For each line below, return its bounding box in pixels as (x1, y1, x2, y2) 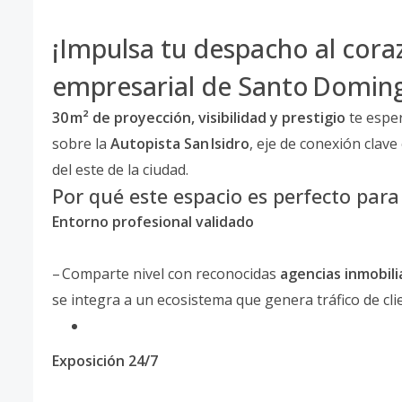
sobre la (52, 134, 110, 154)
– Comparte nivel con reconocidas (52, 264, 280, 284)
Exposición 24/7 (52, 351, 158, 371)
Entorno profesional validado (52, 212, 254, 232)
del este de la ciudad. (52, 160, 188, 180)
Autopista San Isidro (110, 134, 249, 154)
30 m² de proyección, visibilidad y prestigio (52, 108, 345, 128)
